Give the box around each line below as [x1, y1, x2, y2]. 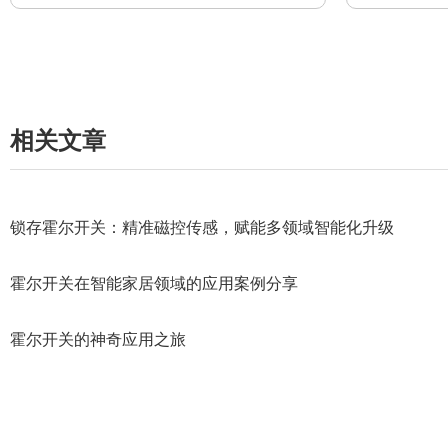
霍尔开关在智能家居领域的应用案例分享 [10, 275, 298, 292]
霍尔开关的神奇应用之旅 [10, 331, 186, 348]
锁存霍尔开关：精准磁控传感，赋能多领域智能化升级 [10, 219, 394, 236]
